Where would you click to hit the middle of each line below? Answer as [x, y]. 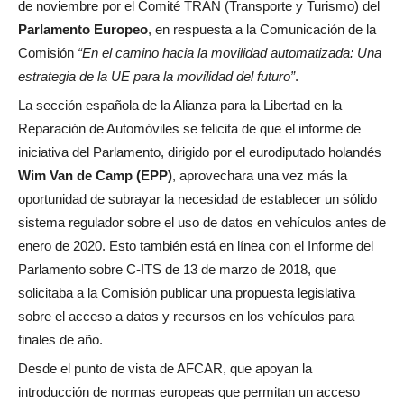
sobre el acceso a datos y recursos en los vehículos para [186, 316]
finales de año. [60, 340]
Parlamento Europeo [83, 29]
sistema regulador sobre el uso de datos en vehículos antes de [202, 222]
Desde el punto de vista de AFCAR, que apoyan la [165, 368]
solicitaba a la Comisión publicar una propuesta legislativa [187, 293]
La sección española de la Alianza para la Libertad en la [180, 105]
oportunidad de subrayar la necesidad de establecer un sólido [197, 199]
